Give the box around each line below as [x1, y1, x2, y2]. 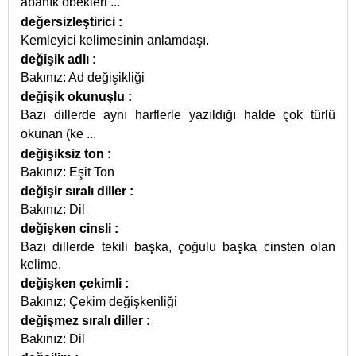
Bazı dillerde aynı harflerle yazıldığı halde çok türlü [21, 108, 335, 122]
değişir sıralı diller [21, 184, 130, 198]
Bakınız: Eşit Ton [21, 165, 114, 179]
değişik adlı [21, 52, 92, 66]
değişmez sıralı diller [21, 314, 146, 327]
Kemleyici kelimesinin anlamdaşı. [21, 33, 209, 47]
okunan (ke [21, 127, 87, 141]
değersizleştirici [21, 15, 118, 29]
